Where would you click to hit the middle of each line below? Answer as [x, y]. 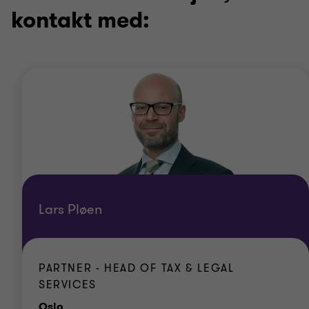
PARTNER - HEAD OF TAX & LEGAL [137, 268]
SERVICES [68, 285]
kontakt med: [80, 20]
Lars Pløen [70, 209]
